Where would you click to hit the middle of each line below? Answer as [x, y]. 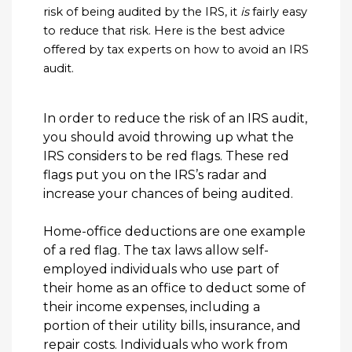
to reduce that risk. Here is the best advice [164, 30]
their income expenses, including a [152, 306]
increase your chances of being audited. [168, 193]
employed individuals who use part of [161, 269]
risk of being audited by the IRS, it [142, 11]
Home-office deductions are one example [174, 231]
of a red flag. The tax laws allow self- [156, 250]
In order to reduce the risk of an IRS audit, [175, 118]
